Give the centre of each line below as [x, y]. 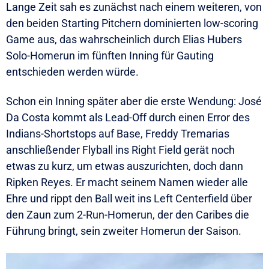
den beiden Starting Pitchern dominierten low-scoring [132, 23]
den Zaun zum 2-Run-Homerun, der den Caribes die [128, 215]
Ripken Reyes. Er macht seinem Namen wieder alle [127, 183]
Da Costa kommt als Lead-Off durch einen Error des [128, 118]
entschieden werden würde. [72, 71]
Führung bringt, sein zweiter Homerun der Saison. [124, 231]
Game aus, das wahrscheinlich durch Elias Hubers [124, 39]
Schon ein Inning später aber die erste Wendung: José [134, 101]
